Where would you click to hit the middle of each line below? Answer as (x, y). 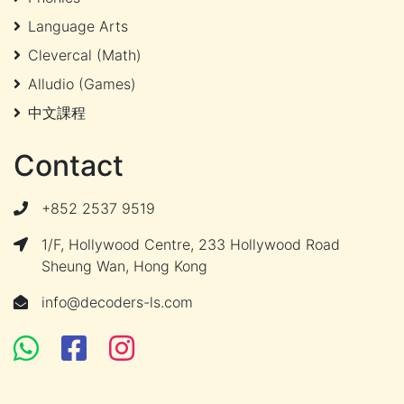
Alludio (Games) (82, 84)
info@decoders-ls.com (117, 303)
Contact (69, 166)
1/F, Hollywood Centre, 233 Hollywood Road (191, 245)
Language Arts (78, 27)
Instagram (200, 348)
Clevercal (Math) (85, 55)
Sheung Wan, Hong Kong (124, 266)
